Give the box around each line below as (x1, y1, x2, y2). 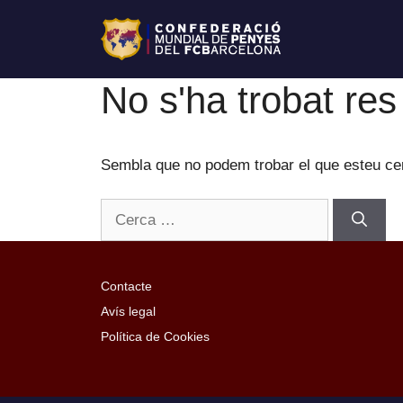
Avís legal (101, 304, 156, 319)
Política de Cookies (101, 329, 210, 345)
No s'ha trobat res (101, 78, 397, 121)
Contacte (101, 279, 152, 294)
